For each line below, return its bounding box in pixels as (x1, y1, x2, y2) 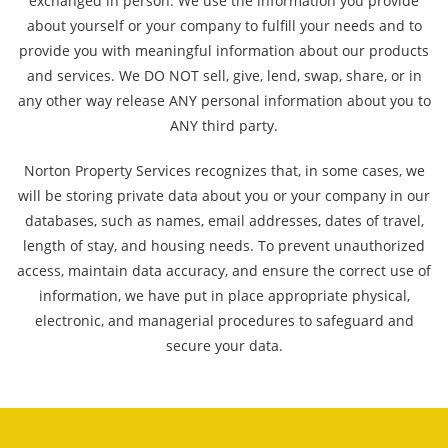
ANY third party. (170, 116, 278, 135)
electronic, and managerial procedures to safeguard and (34, 311, 414, 330)
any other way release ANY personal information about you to (17, 91, 431, 110)
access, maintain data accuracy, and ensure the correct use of (17, 261, 431, 280)
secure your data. (165, 336, 283, 355)
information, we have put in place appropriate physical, (38, 286, 410, 305)
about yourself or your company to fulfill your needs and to (26, 16, 422, 35)
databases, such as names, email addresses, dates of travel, (24, 211, 424, 230)
